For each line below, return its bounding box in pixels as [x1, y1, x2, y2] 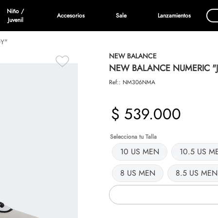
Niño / [7, 7, 24, 16]
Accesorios [57, 11, 85, 20]
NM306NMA [123, 77, 155, 87]
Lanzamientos [158, 11, 191, 20]
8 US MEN [120, 167, 155, 179]
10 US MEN [120, 145, 159, 157]
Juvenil [7, 16, 23, 24]
